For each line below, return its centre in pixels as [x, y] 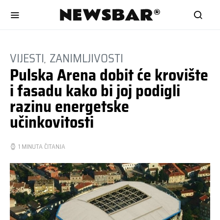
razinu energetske [69, 107]
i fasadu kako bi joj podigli [95, 91]
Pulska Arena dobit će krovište [109, 75]
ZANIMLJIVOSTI [86, 58]
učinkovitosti [52, 122]
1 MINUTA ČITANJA [42, 147]
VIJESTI [27, 58]
